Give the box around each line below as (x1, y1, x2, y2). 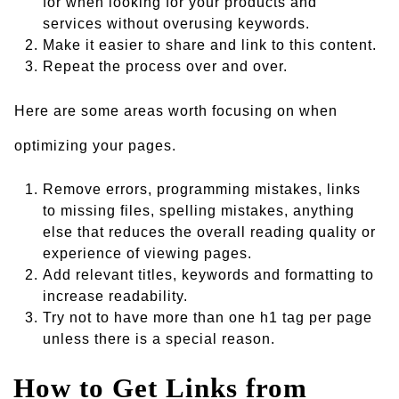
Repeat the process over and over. (43, 59, 288, 74)
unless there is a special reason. (43, 331, 275, 346)
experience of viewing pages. (43, 246, 252, 261)
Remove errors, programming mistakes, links (43, 182, 361, 197)
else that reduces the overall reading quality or (43, 224, 376, 240)
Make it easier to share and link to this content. (43, 37, 377, 53)
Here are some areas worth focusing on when (14, 103, 338, 118)
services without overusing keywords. (43, 16, 310, 31)
